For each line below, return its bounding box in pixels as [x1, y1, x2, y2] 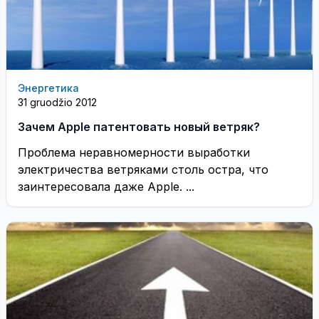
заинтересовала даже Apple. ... [18, 179, 194, 194]
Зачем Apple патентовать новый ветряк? [18, 119, 260, 134]
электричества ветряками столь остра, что [18, 162, 268, 177]
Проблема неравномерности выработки [18, 145, 250, 159]
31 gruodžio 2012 [18, 95, 97, 108]
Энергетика [18, 81, 79, 94]
